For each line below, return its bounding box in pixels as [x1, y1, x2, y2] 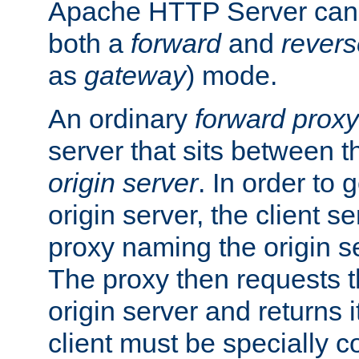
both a [48, 28, 131, 59]
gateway [84, 60, 186, 91]
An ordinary [48, 103, 195, 135]
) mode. [186, 60, 277, 91]
